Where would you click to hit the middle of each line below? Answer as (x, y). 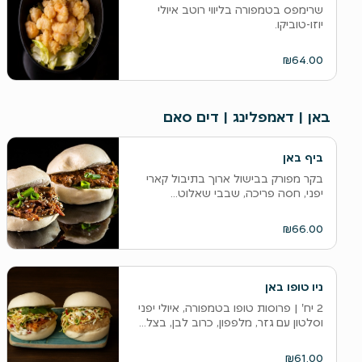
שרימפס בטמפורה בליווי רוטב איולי (240, 10)
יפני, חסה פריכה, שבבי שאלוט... (246, 193)
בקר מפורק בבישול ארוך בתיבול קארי (234, 179)
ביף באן (303, 158)
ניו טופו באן (294, 287)
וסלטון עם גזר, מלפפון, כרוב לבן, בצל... (231, 322)
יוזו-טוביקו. (299, 24)
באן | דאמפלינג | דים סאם (246, 117)
